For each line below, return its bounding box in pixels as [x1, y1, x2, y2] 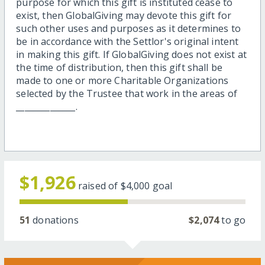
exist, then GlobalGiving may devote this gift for [16, 9, 232, 22]
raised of [77, 179, 121, 193]
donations [30, 214, 79, 227]
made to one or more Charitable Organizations [16, 74, 229, 88]
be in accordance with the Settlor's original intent [16, 35, 239, 49]
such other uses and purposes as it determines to [16, 22, 241, 35]
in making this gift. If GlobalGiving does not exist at [16, 48, 247, 62]
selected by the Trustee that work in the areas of [16, 87, 238, 101]
